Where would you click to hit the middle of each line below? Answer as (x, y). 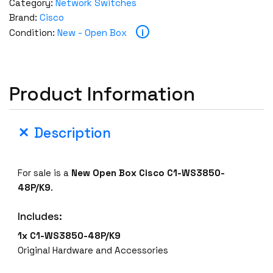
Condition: (33, 32)
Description (73, 133)
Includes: (40, 216)
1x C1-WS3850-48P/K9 (69, 236)
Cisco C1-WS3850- (182, 172)
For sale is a (45, 172)
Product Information (102, 94)
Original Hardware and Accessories (93, 250)
